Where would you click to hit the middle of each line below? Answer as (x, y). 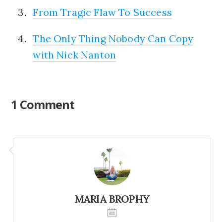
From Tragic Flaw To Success (102, 12)
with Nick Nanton (75, 55)
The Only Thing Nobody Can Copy (113, 39)
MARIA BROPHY (112, 199)
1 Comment (43, 105)
